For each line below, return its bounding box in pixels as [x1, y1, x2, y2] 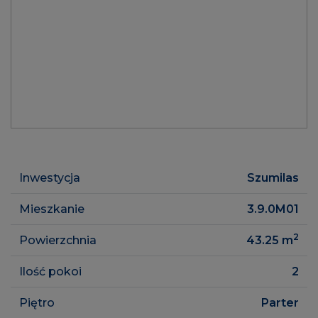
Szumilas [247, 170, 299, 185]
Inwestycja [19, 170, 80, 185]
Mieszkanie [19, 202, 84, 216]
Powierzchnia [19, 233, 97, 247]
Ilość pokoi [19, 264, 82, 278]
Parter [261, 295, 299, 309]
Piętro [19, 295, 55, 309]
